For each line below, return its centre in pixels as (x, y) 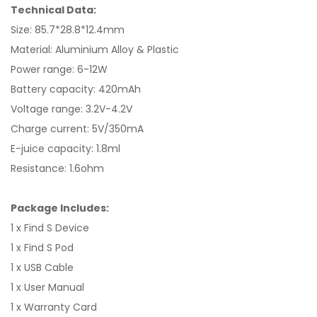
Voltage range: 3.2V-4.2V (71, 109)
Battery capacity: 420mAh (76, 89)
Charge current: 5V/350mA (77, 129)
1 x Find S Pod (42, 248)
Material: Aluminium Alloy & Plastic (95, 50)
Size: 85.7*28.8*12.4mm (68, 30)
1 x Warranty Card (54, 307)
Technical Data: (53, 10)
